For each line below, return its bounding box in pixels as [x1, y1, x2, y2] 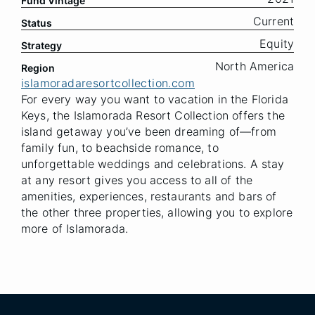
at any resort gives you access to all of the [21, 173, 253, 187]
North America [214, 59, 294, 73]
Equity [259, 37, 294, 51]
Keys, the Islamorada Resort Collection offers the [21, 108, 285, 122]
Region [21, 62, 55, 74]
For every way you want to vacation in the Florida [21, 92, 288, 106]
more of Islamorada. [21, 221, 129, 236]
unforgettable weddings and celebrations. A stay [21, 157, 285, 171]
